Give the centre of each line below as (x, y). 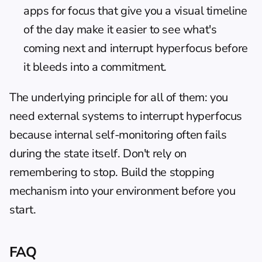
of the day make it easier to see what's (120, 29)
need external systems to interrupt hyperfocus (126, 116)
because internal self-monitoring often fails (118, 135)
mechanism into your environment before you (123, 191)
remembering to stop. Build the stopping (112, 172)
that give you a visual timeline (171, 11)
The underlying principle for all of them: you (119, 97)
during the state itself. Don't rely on (98, 153)
